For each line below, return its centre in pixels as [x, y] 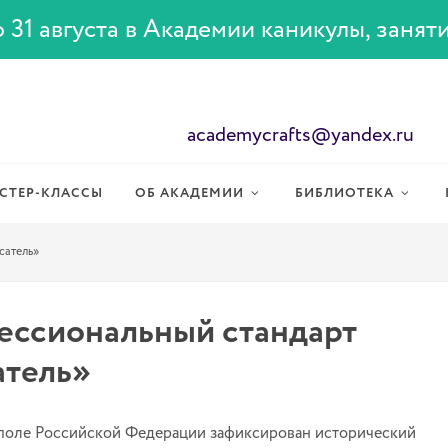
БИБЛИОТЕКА [344, 194]
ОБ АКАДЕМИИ [189, 194]
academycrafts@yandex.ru [300, 135]
